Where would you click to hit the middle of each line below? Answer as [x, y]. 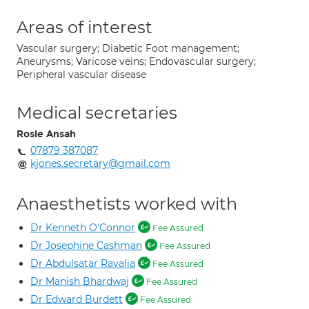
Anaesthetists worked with [127, 204]
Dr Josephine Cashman [86, 246]
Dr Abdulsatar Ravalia [83, 263]
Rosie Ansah [46, 134]
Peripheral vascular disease [81, 74]
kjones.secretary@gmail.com [100, 163]
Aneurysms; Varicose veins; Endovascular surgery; [136, 61]
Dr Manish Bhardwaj [80, 281]
